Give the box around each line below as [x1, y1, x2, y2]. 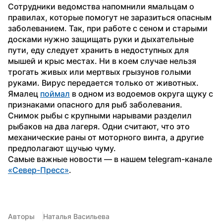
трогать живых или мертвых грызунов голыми [8, 66, 191, 77]
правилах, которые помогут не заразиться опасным [8, 12, 212, 22]
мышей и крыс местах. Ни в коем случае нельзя [8, 55, 196, 66]
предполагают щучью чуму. [8, 143, 116, 153]
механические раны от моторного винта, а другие [8, 132, 204, 142]
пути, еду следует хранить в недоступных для [8, 45, 189, 55]
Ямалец [8, 88, 40, 99]
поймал [40, 88, 70, 99]
